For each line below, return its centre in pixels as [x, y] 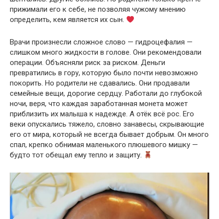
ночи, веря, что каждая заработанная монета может [99, 104]
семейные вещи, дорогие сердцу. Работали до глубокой [106, 94]
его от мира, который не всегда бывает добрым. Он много [109, 135]
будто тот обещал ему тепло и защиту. [77, 155]
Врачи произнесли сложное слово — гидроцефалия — [101, 42]
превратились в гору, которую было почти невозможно [104, 73]
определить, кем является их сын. [68, 20]
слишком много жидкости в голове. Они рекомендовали [106, 53]
